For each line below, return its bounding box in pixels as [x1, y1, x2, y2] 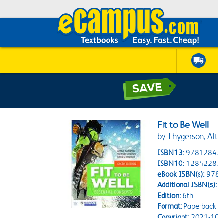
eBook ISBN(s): [157, 169, 205, 179]
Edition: [157, 191, 181, 200]
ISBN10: [157, 159, 184, 168]
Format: [157, 201, 182, 211]
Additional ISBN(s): [157, 180, 217, 189]
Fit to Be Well [157, 119, 209, 130]
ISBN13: [157, 148, 184, 157]
